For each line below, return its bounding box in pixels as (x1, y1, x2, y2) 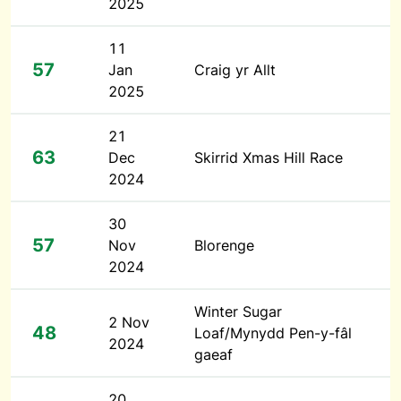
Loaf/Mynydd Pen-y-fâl (194, 324, 352, 342)
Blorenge (194, 236, 254, 254)
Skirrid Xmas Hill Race (194, 149, 343, 166)
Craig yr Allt (194, 61, 276, 79)
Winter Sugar (194, 303, 282, 320)
